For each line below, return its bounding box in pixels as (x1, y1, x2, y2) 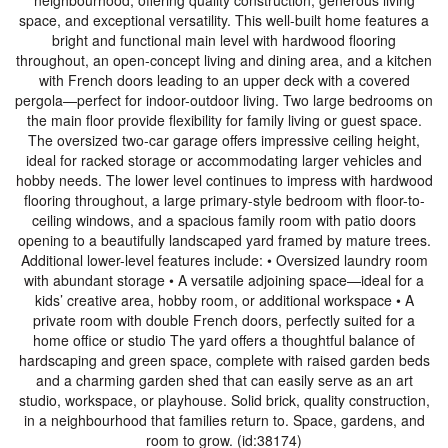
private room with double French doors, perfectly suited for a (33, 310, 415, 330)
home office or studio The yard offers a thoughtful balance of (33, 330, 415, 350)
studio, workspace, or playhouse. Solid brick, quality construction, (18, 390, 430, 410)
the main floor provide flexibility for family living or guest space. (26, 110, 422, 130)
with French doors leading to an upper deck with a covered (38, 70, 410, 90)
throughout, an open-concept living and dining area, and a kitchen (16, 50, 432, 70)
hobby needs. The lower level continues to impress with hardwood (15, 170, 433, 190)
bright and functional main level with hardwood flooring (52, 30, 396, 50)
